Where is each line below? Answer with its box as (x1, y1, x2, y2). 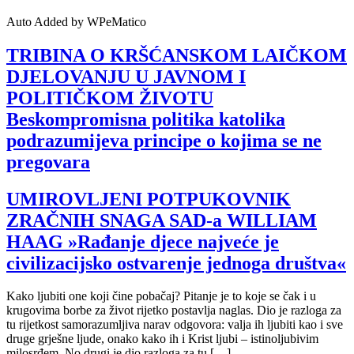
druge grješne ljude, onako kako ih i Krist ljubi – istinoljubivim (6, 332, 318, 346)
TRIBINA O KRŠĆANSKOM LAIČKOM (6, 44, 347, 66)
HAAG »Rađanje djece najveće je (6, 231, 279, 252)
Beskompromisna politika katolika (6, 108, 285, 130)
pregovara (6, 151, 90, 172)
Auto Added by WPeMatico (6, 14, 146, 28)
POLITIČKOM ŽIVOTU (6, 87, 213, 108)
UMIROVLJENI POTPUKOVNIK (6, 188, 291, 209)
